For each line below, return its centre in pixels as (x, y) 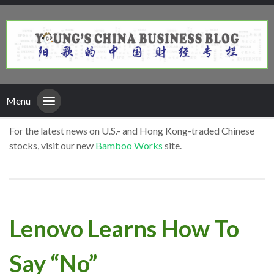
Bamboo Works (129, 146)
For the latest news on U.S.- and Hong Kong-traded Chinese (132, 131)
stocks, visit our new (52, 146)
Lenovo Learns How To (124, 228)
